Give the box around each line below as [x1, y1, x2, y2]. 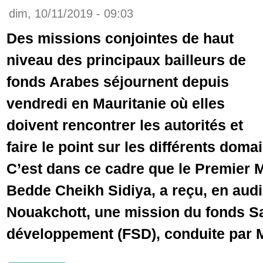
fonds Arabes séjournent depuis [6, 73, 229, 90]
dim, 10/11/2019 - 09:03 [9, 7, 133, 20]
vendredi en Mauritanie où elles [6, 95, 225, 112]
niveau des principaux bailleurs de [6, 52, 246, 68]
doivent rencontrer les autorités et [6, 117, 243, 133]
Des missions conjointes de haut [6, 30, 234, 46]
